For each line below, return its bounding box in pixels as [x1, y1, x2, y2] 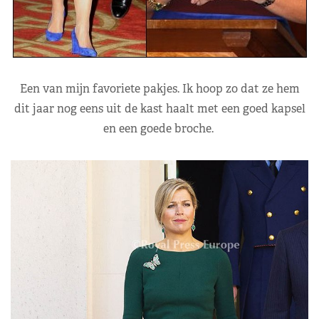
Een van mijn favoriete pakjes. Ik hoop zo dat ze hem [19, 81, 300, 97]
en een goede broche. [103, 121, 216, 137]
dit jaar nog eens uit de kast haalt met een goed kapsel [14, 101, 305, 117]
